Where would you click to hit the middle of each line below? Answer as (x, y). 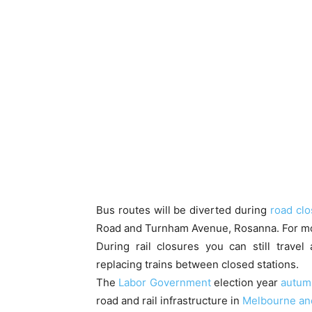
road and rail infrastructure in (169, 301)
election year (246, 283)
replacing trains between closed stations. (197, 265)
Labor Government (165, 283)
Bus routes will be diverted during (183, 210)
